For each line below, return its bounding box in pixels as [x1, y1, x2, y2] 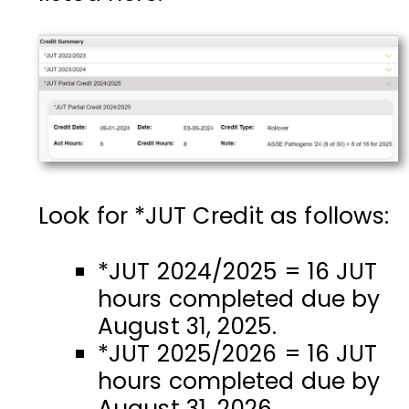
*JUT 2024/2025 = [98, 256, 308, 288]
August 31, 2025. [98, 310, 277, 343]
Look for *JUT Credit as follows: [38, 200, 390, 233]
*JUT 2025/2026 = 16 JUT [98, 338, 378, 371]
